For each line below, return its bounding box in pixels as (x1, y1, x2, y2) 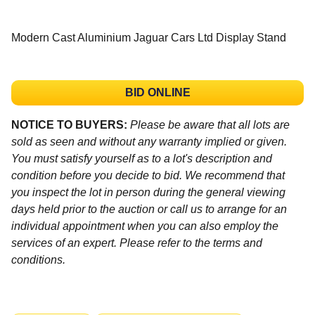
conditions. (11, 253, 65, 266)
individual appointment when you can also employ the (11, 219, 278, 232)
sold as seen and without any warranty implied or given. (11, 135, 287, 148)
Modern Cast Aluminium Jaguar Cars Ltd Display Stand (11, 31, 286, 44)
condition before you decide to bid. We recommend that (11, 169, 285, 181)
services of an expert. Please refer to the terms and (11, 236, 262, 249)
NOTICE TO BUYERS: (11, 118, 127, 131)
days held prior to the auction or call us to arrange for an (11, 202, 287, 215)
